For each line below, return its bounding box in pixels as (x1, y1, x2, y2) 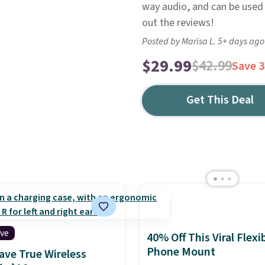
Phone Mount (146, 244, 215, 260)
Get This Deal (186, 92, 254, 108)
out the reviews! (141, 15, 214, 30)
